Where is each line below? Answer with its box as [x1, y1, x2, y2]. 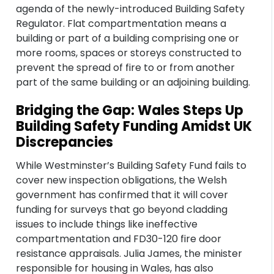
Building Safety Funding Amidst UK [16, 117, 253, 136]
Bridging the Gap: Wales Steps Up [16, 101, 244, 120]
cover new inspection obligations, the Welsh [16, 173, 228, 187]
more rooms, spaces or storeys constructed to [16, 46, 242, 60]
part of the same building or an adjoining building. [16, 75, 251, 89]
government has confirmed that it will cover [16, 188, 229, 202]
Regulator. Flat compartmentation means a [16, 17, 227, 31]
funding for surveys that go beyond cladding [16, 202, 228, 217]
